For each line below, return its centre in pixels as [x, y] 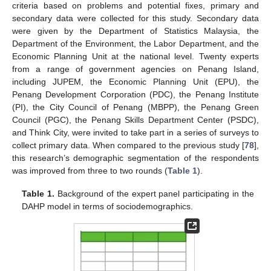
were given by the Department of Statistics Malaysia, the [135, 31]
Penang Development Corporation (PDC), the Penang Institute [135, 94]
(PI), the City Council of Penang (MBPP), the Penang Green [135, 107]
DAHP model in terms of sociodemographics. [108, 206]
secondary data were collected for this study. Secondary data [135, 18]
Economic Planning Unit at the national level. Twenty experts [135, 56]
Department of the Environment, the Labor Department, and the [135, 43]
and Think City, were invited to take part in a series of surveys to [135, 132]
